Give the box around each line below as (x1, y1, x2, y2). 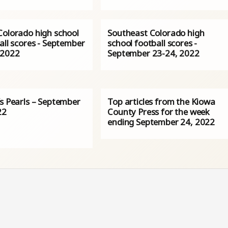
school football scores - (107, 37, 197, 49)
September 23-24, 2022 (107, 47, 199, 59)
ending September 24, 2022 (107, 116, 215, 128)
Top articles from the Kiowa (107, 96, 215, 108)
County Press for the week (107, 106, 210, 118)
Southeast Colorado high (107, 26, 205, 39)
